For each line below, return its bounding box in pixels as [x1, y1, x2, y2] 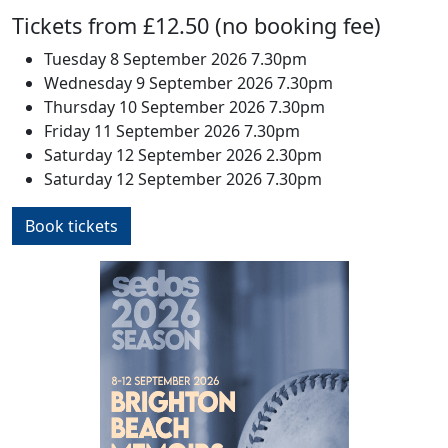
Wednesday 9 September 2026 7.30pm [44, 72, 333, 95]
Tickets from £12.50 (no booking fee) [12, 11, 381, 41]
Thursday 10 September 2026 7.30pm [44, 96, 325, 119]
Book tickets [25, 215, 118, 238]
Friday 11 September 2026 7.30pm [44, 120, 300, 143]
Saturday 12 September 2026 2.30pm [44, 144, 322, 167]
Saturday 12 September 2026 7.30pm [44, 168, 322, 191]
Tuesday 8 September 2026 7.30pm [44, 48, 307, 71]
